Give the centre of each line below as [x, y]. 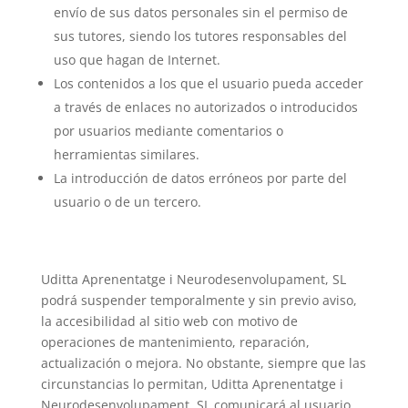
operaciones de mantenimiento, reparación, [175, 342]
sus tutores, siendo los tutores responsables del [200, 36]
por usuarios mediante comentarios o [168, 131]
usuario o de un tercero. [127, 202]
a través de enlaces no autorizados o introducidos [205, 107]
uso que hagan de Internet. [137, 60]
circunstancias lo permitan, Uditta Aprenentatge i [192, 384]
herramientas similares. [126, 154]
